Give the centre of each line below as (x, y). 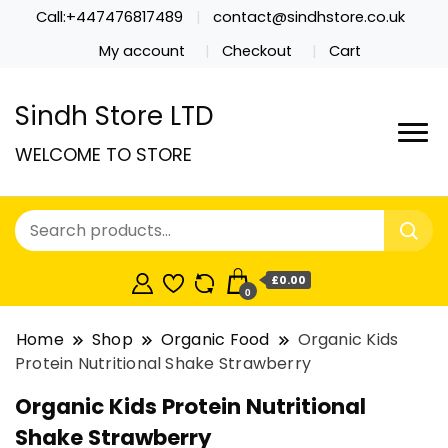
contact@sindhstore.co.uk (308, 16)
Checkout (257, 50)
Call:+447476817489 (110, 16)
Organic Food (215, 340)
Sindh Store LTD (114, 116)
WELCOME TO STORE (103, 155)
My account (142, 50)
